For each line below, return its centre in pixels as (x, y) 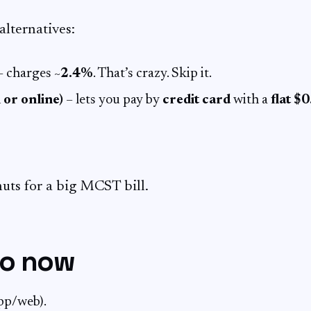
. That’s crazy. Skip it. (152, 74)
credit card (196, 100)
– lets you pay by (113, 100)
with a (251, 100)
